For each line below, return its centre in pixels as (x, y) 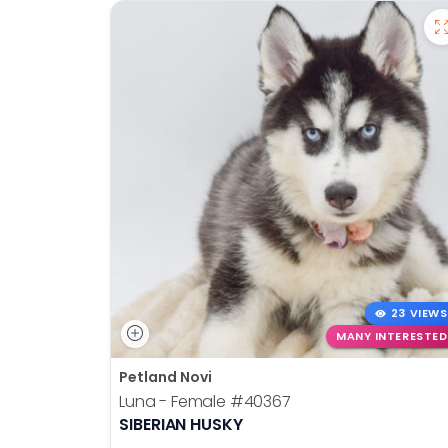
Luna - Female (174, 401)
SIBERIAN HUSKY (181, 424)
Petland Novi (165, 376)
